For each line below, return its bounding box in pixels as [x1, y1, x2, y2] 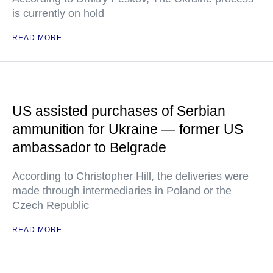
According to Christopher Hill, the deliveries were [12, 170, 249, 182]
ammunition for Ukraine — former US [12, 121, 243, 137]
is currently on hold [12, 7, 104, 19]
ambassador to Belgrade [12, 140, 166, 155]
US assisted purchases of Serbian [12, 103, 225, 119]
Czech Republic [12, 199, 89, 211]
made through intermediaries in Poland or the [12, 185, 232, 197]
